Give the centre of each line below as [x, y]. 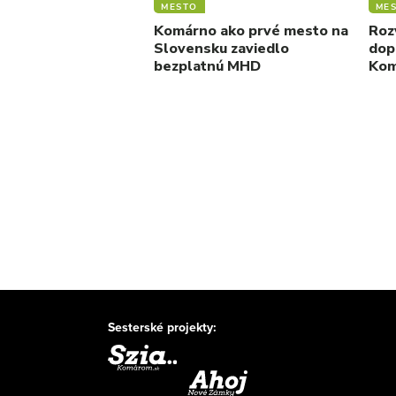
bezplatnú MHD [207, 66]
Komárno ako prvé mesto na [251, 30]
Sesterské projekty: [162, 327]
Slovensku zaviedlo [221, 48]
